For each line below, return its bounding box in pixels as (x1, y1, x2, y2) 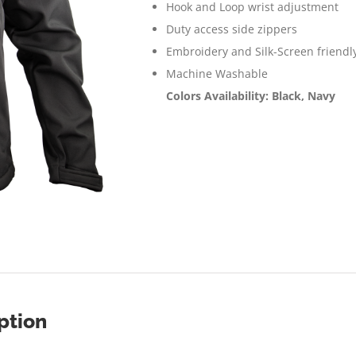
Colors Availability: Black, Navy (166, 88, 335, 103)
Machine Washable (166, 66, 268, 81)
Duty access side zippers (166, 21, 297, 37)
